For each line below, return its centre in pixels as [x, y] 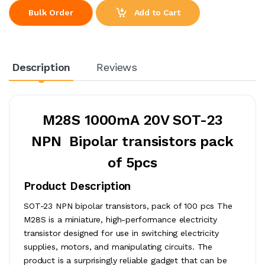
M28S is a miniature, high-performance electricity [120, 219]
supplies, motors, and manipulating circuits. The [118, 246]
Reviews [117, 67]
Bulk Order [51, 12]
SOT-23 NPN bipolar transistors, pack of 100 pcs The [128, 206]
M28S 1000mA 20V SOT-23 [132, 120]
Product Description [77, 186]
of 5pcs [132, 162]
